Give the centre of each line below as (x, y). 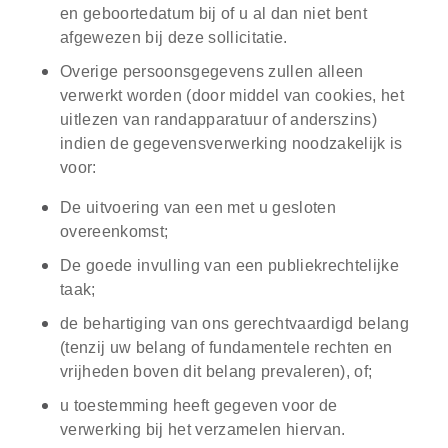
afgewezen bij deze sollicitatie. (174, 38)
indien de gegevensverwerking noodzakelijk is (231, 144)
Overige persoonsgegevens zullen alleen (212, 72)
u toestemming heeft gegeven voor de (199, 406)
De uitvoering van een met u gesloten (198, 208)
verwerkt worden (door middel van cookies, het (232, 96)
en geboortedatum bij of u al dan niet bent (213, 14)
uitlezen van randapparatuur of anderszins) (219, 120)
